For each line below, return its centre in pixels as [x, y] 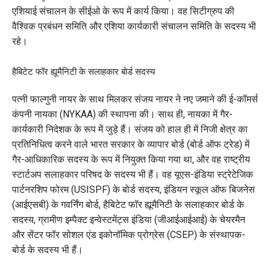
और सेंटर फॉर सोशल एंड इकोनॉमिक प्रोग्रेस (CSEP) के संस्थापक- [129, 235]
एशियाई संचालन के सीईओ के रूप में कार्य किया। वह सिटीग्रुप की [123, 11]
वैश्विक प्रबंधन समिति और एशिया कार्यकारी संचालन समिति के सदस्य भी [134, 27]
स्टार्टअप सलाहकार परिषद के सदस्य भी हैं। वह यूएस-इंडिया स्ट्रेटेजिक [133, 175]
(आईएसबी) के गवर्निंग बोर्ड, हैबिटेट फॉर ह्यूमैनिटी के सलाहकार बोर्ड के [128, 205]
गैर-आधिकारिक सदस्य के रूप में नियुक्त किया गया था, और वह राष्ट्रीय [131, 160]
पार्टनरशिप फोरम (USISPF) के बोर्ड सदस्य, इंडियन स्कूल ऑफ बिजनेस [133, 190]
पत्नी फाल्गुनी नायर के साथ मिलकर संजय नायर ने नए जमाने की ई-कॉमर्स [135, 99]
